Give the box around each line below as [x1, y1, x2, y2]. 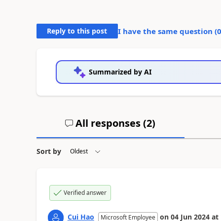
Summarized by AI [88, 67, 151, 76]
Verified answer [63, 188, 107, 197]
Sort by [36, 146, 61, 156]
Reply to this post [47, 26, 108, 36]
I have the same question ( [117, 26, 217, 36]
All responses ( [73, 116, 147, 130]
